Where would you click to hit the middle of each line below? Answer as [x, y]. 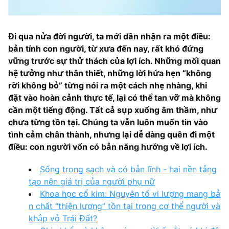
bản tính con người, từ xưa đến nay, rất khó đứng [106, 48]
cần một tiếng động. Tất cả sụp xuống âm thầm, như [113, 110]
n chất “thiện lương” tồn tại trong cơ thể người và [124, 206]
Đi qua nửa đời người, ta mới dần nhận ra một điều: [109, 36]
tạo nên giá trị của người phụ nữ [92, 181]
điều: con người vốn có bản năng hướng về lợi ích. [108, 146]
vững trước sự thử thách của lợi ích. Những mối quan [114, 61]
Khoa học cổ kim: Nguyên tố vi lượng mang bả [130, 193]
